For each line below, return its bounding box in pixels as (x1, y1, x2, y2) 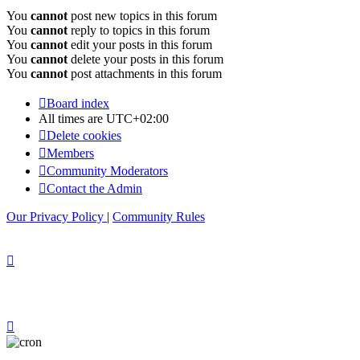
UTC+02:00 (106, 112, 169, 126)
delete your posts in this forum (67, 52, 223, 67)
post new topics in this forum (67, 9, 217, 23)
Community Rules (112, 210, 205, 224)
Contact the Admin (47, 182, 142, 196)
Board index (47, 96, 109, 111)
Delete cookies (47, 129, 121, 143)
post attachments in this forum (67, 67, 222, 81)
